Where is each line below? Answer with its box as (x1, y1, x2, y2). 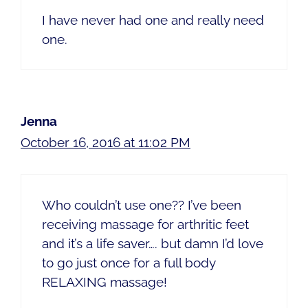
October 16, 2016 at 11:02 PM (21, 135, 190, 151)
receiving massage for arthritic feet (42, 216, 249, 232)
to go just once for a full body (42, 254, 215, 270)
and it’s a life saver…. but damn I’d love (42, 235, 263, 251)
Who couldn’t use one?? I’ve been (42, 197, 241, 212)
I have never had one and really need (42, 12, 264, 28)
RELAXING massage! (42, 274, 167, 289)
